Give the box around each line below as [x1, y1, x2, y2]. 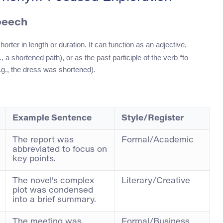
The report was [12, 136, 74, 145]
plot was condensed [12, 187, 93, 195]
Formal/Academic [121, 136, 194, 145]
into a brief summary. [12, 196, 96, 205]
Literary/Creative [121, 177, 190, 186]
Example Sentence [12, 114, 92, 123]
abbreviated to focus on [12, 146, 107, 154]
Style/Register [121, 114, 184, 123]
